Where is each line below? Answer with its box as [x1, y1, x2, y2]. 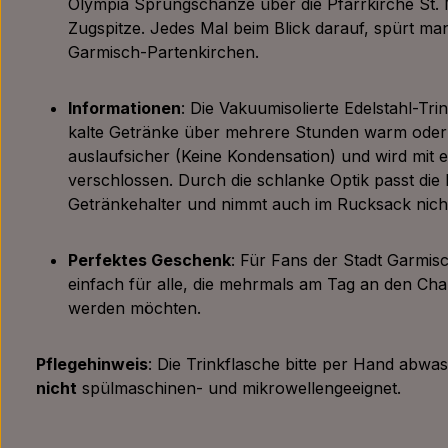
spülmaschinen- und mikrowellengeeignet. [77, 378, 401, 398]
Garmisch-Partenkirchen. [68, 42, 259, 62]
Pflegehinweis [36, 354, 148, 374]
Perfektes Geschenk [68, 250, 231, 270]
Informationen [68, 98, 181, 118]
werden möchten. [68, 298, 206, 318]
